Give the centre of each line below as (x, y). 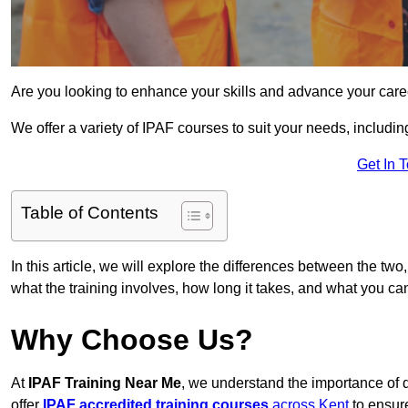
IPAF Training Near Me (105, 383)
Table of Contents (90, 213)
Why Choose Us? (132, 340)
